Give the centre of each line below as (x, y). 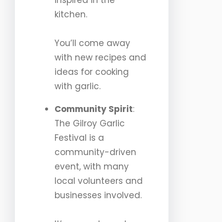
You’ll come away (92, 43)
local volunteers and (99, 181)
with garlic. (78, 86)
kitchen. (71, 15)
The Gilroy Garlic (90, 124)
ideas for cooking (92, 72)
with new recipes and (100, 58)
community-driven (95, 152)
